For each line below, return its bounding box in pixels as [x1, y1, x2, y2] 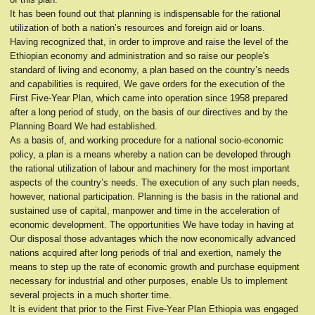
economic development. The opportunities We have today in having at [10, 219, 294, 230]
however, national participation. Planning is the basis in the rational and [10, 191, 298, 202]
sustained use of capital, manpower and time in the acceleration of [10, 205, 280, 216]
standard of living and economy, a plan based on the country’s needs [10, 65, 290, 75]
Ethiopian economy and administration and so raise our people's [10, 51, 269, 61]
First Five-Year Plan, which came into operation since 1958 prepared [10, 93, 288, 103]
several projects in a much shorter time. [10, 290, 172, 300]
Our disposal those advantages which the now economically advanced [10, 233, 295, 244]
